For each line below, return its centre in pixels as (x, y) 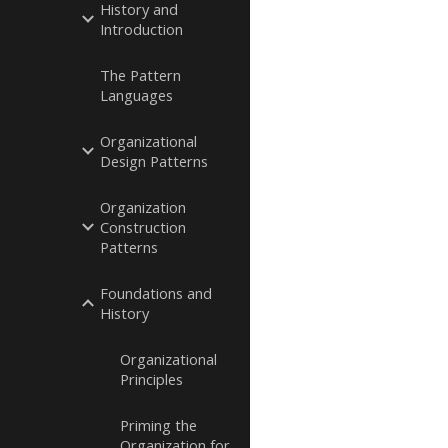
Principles (151, 379)
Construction (143, 227)
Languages (136, 95)
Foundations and (156, 293)
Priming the (158, 425)
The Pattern (140, 75)
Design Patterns (154, 161)
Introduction (141, 29)
